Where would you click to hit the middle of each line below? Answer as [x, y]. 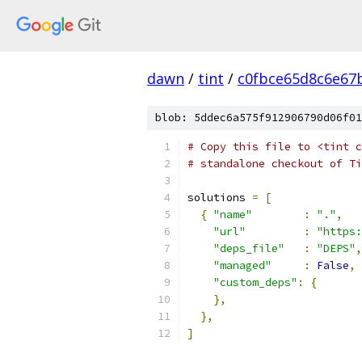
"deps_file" [249, 248]
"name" [233, 215]
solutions [220, 198]
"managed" [242, 265]
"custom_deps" [255, 282]
